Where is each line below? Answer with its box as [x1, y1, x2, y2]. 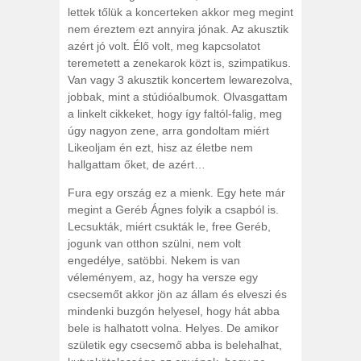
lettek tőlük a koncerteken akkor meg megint [68, 6, 293, 19]
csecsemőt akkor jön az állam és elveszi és [68, 288, 287, 301]
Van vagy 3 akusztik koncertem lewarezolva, [68, 73, 293, 86]
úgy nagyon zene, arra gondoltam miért [68, 124, 269, 137]
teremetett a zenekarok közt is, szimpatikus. [68, 56, 291, 69]
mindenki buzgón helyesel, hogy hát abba [68, 305, 280, 317]
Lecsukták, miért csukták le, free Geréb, [68, 220, 271, 233]
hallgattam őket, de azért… [68, 158, 205, 171]
